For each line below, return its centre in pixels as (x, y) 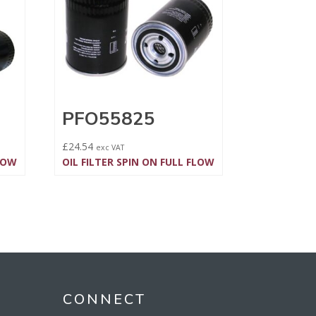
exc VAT (110, 148)
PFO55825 (108, 119)
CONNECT (105, 299)
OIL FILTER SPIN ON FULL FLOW (138, 162)
